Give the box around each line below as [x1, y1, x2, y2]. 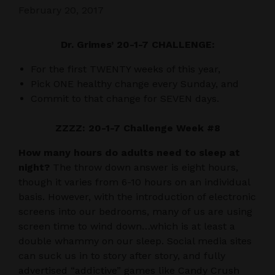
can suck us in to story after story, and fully [18, 249, 225, 261]
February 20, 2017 [18, 4, 104, 16]
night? [18, 161, 50, 173]
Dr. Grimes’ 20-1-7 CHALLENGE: [60, 38, 215, 50]
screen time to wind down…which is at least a [18, 220, 235, 232]
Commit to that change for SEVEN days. [31, 92, 219, 104]
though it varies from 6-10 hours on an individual [18, 176, 250, 188]
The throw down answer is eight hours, [50, 161, 238, 173]
